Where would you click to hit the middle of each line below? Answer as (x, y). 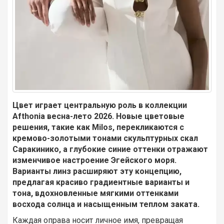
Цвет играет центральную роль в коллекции (100, 105)
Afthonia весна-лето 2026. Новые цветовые (98, 116)
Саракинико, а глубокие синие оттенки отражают (110, 149)
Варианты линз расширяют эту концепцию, (97, 171)
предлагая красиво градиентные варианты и (101, 182)
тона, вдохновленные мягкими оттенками (95, 193)
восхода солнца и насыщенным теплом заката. (106, 204)
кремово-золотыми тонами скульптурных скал (105, 138)
